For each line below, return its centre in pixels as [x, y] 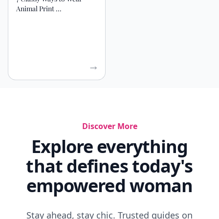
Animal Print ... [39, 9]
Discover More [109, 126]
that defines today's [109, 166]
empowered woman [109, 186]
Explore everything [109, 146]
